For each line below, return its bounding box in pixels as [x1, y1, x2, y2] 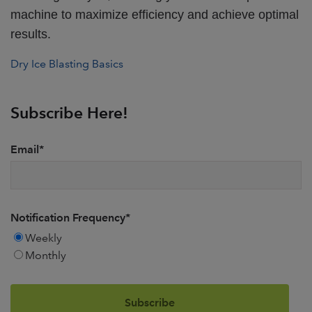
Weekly [25, 231, 62, 245]
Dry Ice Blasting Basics [10, 57, 123, 71]
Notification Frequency [10, 211, 125, 225]
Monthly [25, 249, 66, 263]
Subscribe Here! [10, 103, 128, 123]
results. [10, 27, 51, 42]
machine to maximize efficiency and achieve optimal [10, 8, 299, 22]
